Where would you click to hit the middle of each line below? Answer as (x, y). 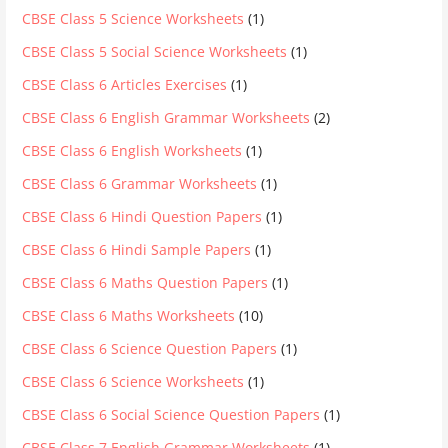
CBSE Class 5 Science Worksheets (133, 18)
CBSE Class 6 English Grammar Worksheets (166, 117)
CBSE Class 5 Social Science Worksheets (155, 51)
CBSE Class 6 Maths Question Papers (145, 282)
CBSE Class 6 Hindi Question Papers (142, 216)
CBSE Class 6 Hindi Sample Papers (137, 249)
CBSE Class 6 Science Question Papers (150, 348)
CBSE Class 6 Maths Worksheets (129, 315)
